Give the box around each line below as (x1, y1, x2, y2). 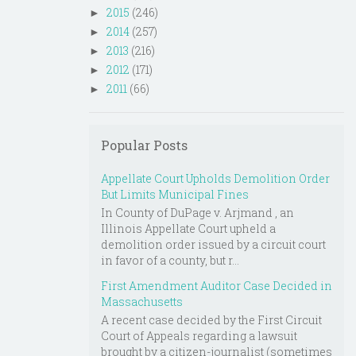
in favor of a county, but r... (101, 252, 239, 268)
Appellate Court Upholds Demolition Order (101, 171, 330, 186)
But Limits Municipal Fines (101, 187, 249, 202)
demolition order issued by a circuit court (101, 236, 326, 252)
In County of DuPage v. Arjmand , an (101, 204, 294, 220)
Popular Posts (101, 137, 188, 153)
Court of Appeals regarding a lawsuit (101, 327, 297, 343)
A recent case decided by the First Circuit (101, 311, 322, 327)
